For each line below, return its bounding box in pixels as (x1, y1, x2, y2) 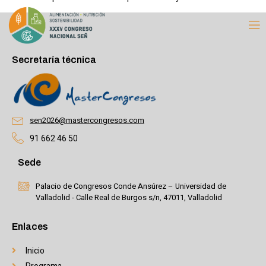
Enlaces (12, 221, 48, 232)
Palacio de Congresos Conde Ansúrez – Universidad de (36, 180, 226, 192)
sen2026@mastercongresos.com (30, 115, 144, 126)
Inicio (25, 244, 45, 257)
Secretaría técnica (12, 54, 96, 65)
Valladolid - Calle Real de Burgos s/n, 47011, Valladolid (36, 191, 222, 203)
